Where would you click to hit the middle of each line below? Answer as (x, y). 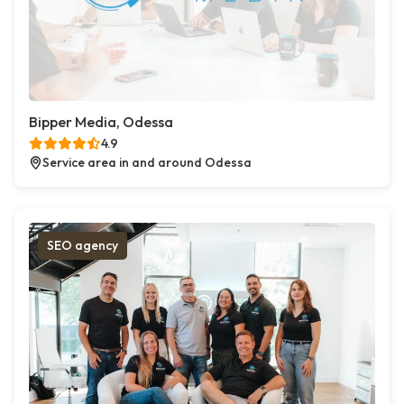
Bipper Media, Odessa (101, 122)
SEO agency (83, 245)
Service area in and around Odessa (147, 162)
